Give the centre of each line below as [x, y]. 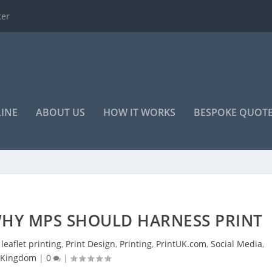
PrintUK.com [181, 244]
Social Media [236, 244]
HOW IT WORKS [140, 112]
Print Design [90, 244]
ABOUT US [61, 112]
